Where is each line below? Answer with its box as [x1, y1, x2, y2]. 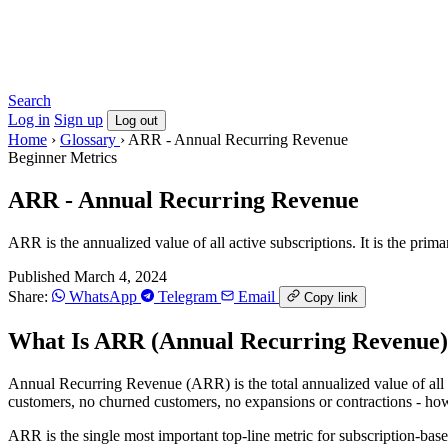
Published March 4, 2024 [8, 267, 167, 285]
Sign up [54, 111, 103, 128]
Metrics [70, 149, 117, 166]
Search [8, 92, 51, 109]
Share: [8, 287, 48, 305]
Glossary [60, 131, 120, 148]
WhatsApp [65, 287, 141, 305]
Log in [8, 111, 50, 128]
